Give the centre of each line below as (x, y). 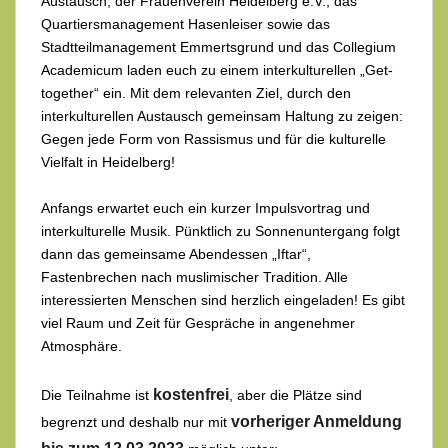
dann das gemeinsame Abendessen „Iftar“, (176, 254)
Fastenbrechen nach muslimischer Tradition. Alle (194, 277)
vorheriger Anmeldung (316, 422)
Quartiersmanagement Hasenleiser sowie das (185, 24)
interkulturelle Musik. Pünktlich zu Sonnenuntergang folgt (220, 231)
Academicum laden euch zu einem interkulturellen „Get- (217, 70)
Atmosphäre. (83, 346)
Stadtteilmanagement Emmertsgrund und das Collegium (218, 47)
